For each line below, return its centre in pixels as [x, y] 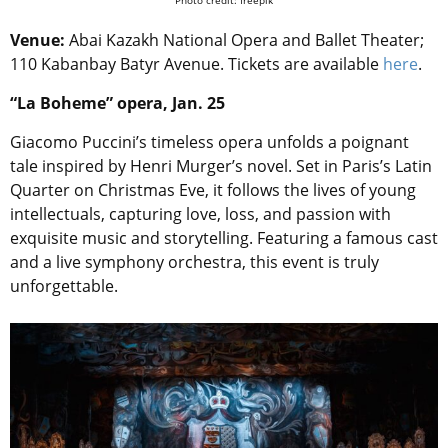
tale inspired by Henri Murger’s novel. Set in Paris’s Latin [221, 165]
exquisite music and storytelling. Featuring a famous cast [224, 237]
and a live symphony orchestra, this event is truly [194, 261]
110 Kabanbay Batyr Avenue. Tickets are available [196, 63]
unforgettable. [64, 285]
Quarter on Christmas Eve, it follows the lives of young [213, 189]
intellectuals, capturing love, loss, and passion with [200, 213]
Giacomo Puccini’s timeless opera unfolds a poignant [209, 141]
